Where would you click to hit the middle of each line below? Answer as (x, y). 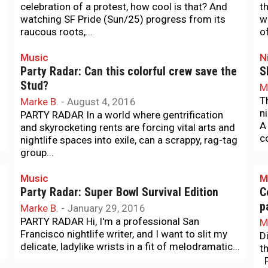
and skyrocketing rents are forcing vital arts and (128, 127)
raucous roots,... (57, 32)
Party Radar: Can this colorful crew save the (129, 71)
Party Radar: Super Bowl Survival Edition (119, 192)
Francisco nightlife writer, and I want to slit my (124, 234)
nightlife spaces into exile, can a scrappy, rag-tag (129, 140)
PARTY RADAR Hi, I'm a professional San (110, 221)
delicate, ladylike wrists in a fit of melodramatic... (130, 246)
